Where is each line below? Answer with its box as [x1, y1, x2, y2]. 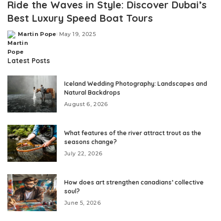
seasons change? [64, 138, 117, 146]
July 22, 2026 [64, 150, 103, 157]
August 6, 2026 [64, 101, 108, 108]
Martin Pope [18, 31, 57, 38]
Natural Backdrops [64, 89, 120, 97]
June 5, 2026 [64, 199, 101, 207]
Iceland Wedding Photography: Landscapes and [64, 80, 207, 88]
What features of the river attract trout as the [64, 129, 201, 137]
